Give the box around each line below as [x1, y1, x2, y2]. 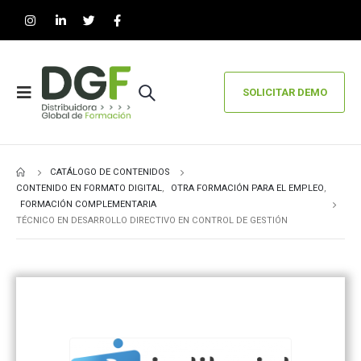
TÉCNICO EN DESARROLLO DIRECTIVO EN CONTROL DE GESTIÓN [16, 215, 288, 226]
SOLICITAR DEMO [242, 85, 327, 98]
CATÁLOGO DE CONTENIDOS [50, 167, 170, 177]
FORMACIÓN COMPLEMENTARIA [20, 199, 156, 210]
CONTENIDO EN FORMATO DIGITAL [16, 183, 162, 193]
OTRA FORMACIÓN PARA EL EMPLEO [171, 183, 324, 193]
